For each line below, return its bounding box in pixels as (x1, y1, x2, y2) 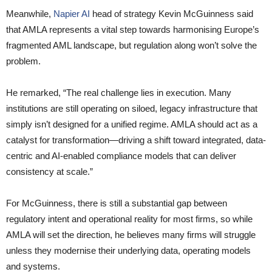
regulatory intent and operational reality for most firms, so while (6, 214, 253, 225)
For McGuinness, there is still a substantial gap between (6, 198, 227, 209)
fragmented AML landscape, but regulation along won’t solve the (6, 40, 257, 51)
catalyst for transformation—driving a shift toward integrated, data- (6, 135, 266, 146)
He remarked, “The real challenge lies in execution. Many (6, 87, 231, 98)
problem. (6, 56, 41, 67)
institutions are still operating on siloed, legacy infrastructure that (6, 103, 257, 114)
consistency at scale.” (6, 166, 93, 177)
